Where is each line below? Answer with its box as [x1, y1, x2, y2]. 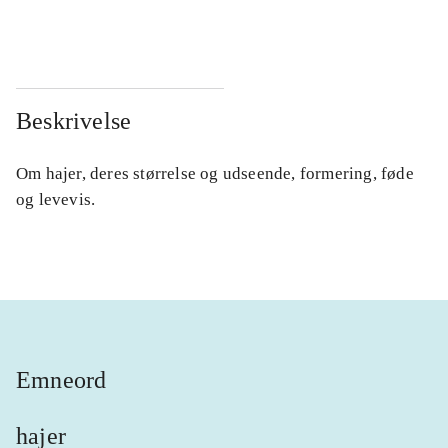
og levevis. [16, 189, 96, 209]
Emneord [16, 366, 107, 393]
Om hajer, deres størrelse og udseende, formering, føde [16, 163, 414, 183]
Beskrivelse [16, 107, 132, 134]
